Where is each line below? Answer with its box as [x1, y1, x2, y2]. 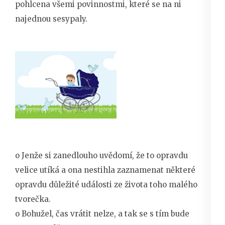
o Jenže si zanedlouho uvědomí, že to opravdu [15, 150, 188, 160]
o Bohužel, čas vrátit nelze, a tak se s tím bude [15, 208, 189, 218]
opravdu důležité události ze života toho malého [15, 179, 197, 189]
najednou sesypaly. [15, 14, 87, 24]
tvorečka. [15, 194, 51, 204]
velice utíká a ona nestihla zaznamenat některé [15, 165, 195, 175]
